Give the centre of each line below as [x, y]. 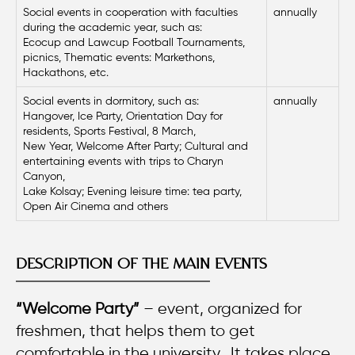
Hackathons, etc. [66, 72]
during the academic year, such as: [113, 27]
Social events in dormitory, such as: [111, 101]
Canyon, [44, 176]
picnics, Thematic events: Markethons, [119, 57]
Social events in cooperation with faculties [130, 12]
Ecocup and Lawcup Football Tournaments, [134, 42]
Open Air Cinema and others [95, 206]
